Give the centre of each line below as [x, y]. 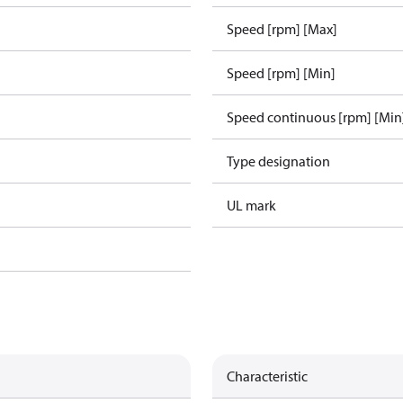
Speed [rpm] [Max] [282, 29]
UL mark [251, 205]
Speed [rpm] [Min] [281, 73]
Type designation [278, 161]
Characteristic [267, 376]
